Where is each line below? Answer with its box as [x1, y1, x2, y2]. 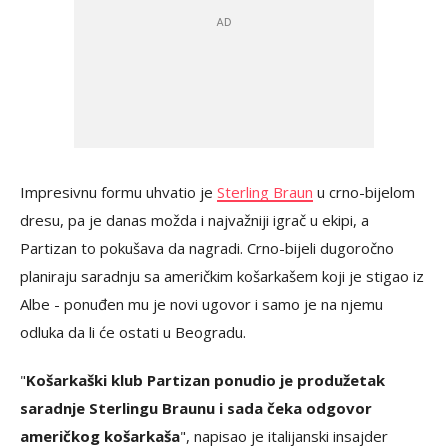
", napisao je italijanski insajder [180, 426, 388, 446]
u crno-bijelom [313, 182, 415, 202]
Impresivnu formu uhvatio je [20, 182, 217, 202]
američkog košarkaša [20, 426, 180, 446]
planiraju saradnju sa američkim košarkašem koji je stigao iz [20, 266, 424, 286]
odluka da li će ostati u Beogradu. [20, 322, 246, 342]
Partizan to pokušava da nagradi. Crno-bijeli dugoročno [20, 238, 394, 258]
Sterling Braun [217, 182, 313, 202]
